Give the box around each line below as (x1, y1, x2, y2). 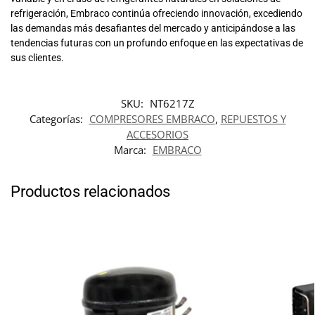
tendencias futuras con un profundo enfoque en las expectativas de (11, 37, 303, 49)
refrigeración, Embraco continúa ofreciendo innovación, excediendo (11, 7, 302, 19)
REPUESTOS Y (220, 112, 286, 127)
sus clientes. (11, 51, 64, 63)
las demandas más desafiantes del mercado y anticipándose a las (11, 22, 295, 34)
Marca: (113, 143, 149, 157)
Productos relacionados (11, 183, 171, 201)
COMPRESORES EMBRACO (89, 112, 215, 127)
